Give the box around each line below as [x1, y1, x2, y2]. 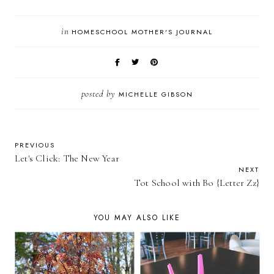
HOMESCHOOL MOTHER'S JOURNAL [72, 27, 213, 37]
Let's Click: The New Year [15, 152, 119, 165]
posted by [81, 88, 119, 100]
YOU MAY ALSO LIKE [94, 212, 180, 224]
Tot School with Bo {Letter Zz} [134, 177, 259, 190]
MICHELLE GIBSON [118, 89, 193, 100]
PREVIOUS [15, 140, 55, 150]
